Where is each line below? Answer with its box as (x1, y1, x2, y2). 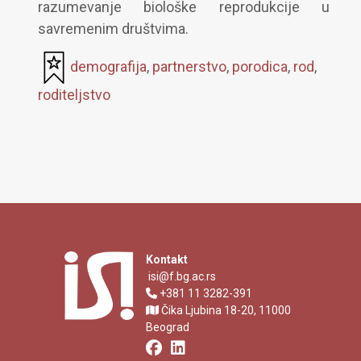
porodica (231, 57, 288, 75)
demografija (69, 57, 147, 75)
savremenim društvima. (37, 20, 189, 38)
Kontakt (145, 253, 188, 267)
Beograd (145, 321, 189, 334)
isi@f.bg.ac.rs (145, 270, 216, 284)
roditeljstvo (37, 86, 110, 104)
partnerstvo (151, 57, 226, 75)
